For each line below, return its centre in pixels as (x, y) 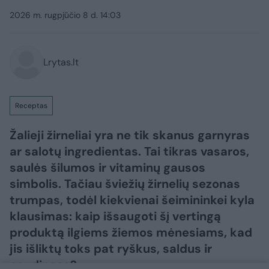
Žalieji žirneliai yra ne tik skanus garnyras (130, 135)
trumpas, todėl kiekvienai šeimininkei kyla (132, 200)
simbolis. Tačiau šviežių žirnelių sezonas (125, 183)
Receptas (31, 105)
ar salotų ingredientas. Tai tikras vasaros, (129, 151)
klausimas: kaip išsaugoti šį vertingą (115, 216)
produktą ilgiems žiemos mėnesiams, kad (131, 232)
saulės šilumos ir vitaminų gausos (107, 167)
